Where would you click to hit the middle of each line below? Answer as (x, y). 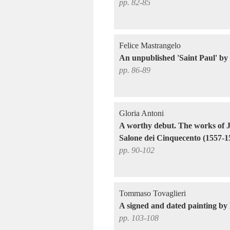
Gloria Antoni (141, 113)
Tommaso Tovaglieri (152, 193)
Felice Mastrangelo (150, 45)
